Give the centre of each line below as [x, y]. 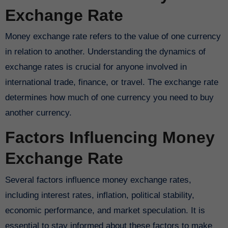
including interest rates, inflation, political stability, [99, 195]
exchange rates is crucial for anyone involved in [96, 67]
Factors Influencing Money [110, 138]
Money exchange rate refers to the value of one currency [113, 37]
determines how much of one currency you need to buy [109, 98]
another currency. [38, 113]
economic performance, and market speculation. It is [105, 210]
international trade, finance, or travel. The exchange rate [111, 82]
